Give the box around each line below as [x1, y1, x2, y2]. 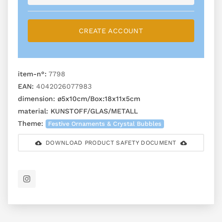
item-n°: [18, 70, 47, 78]
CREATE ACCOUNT [79, 27, 143, 35]
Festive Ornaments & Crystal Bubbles [48, 120, 162, 128]
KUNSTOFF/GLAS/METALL [48, 107, 138, 115]
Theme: [18, 119, 43, 128]
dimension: [18, 95, 55, 103]
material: [18, 107, 48, 115]
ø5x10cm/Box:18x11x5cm [55, 95, 140, 103]
